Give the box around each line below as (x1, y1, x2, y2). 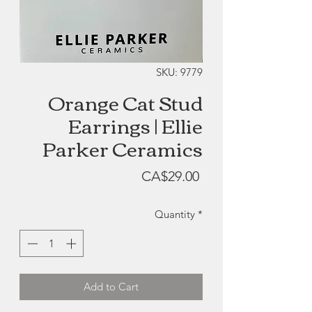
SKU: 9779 (156, 65, 203, 79)
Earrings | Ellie (68, 107, 203, 143)
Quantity (155, 208, 195, 221)
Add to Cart (84, 279, 139, 293)
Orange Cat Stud (48, 84, 203, 120)
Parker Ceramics (42, 130, 203, 166)
